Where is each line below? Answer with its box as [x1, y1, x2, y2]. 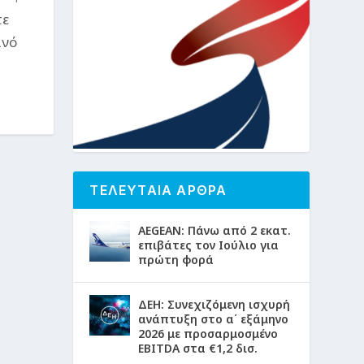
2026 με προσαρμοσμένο [138, 326, 279, 342]
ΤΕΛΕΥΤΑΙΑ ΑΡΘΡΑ [89, 182, 227, 199]
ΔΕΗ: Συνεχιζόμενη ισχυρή [138, 297, 291, 313]
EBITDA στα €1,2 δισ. [138, 340, 258, 357]
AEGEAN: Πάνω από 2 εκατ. [138, 223, 292, 239]
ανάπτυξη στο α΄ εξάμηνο [138, 311, 289, 327]
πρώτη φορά [138, 252, 214, 268]
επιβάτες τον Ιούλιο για [138, 237, 279, 253]
